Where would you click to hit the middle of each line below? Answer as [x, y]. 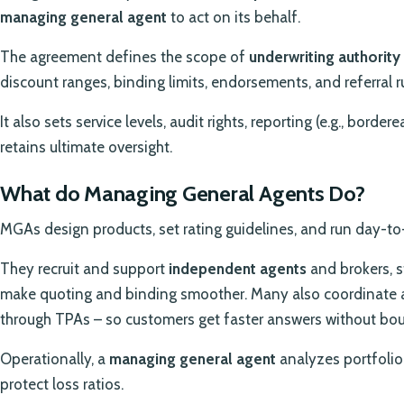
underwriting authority [325, 57]
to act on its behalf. [234, 18]
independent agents [238, 269]
